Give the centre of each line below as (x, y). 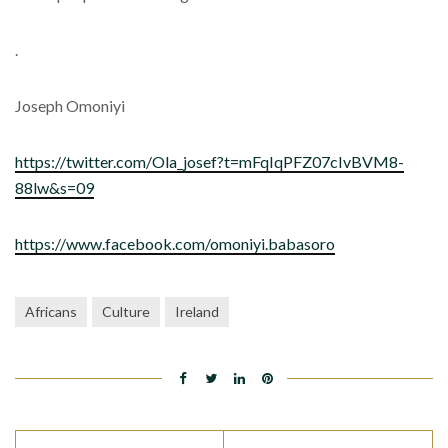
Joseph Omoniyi (70, 106)
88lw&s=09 (54, 188)
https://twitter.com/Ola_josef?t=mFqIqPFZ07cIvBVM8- (209, 162)
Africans (51, 312)
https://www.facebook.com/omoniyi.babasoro (175, 244)
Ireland (197, 312)
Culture (126, 312)
